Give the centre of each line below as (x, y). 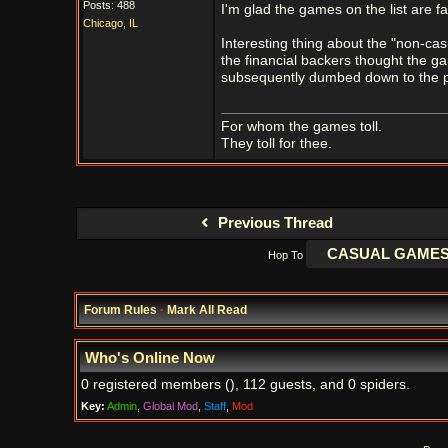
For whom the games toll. (301, 126)
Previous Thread (273, 223)
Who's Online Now (149, 358)
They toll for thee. (276, 143)
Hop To (285, 255)
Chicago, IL (110, 23)
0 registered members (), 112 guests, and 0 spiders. (245, 384)
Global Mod (170, 406)
